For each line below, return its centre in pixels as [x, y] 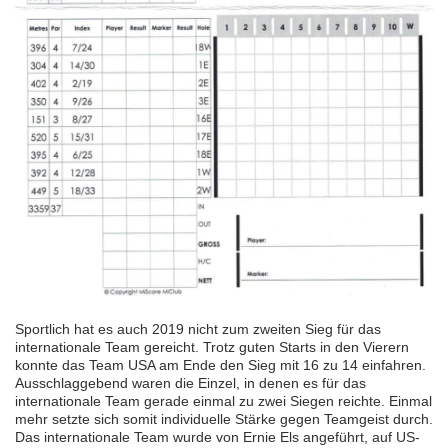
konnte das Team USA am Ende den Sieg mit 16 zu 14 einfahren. [220, 365]
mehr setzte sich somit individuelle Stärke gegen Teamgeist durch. [224, 419]
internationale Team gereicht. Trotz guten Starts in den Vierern [212, 347]
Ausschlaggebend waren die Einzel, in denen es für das [190, 383]
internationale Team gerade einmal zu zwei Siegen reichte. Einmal [223, 401]
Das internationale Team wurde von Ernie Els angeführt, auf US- [217, 437]
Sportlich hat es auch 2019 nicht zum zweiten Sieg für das [198, 329]
